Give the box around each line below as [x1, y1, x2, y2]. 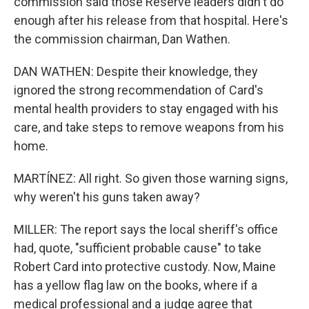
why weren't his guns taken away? [14, 190, 200, 204]
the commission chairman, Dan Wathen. [14, 32, 230, 46]
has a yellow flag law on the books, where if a [14, 278, 257, 292]
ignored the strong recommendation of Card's [14, 83, 263, 97]
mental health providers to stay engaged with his [14, 101, 279, 116]
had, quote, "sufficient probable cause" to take [14, 241, 261, 255]
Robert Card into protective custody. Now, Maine [14, 259, 276, 274]
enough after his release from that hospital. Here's [14, 13, 288, 28]
